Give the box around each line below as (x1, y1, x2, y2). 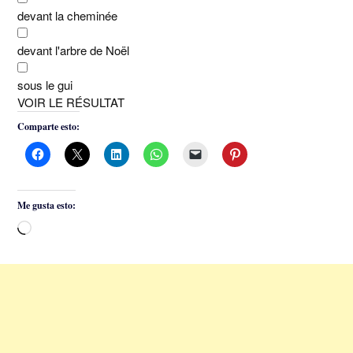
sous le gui (17, 76, 72, 94)
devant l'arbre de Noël (17, 42, 129, 59)
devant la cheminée (17, 7, 117, 24)
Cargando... (31, 220, 91, 237)
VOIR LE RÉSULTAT (17, 94, 124, 111)
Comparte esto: (17, 120, 80, 134)
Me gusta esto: (17, 199, 76, 213)
